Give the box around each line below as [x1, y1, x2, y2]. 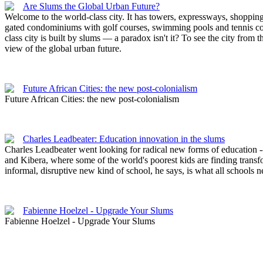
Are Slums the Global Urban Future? [23, 1, 160, 11]
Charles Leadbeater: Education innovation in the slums [23, 134, 225, 144]
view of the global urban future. [5, 43, 122, 53]
